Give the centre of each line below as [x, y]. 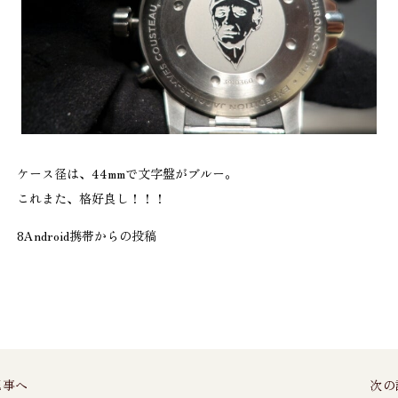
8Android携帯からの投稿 [87, 235]
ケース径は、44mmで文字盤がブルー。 [127, 173]
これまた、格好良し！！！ [92, 198]
